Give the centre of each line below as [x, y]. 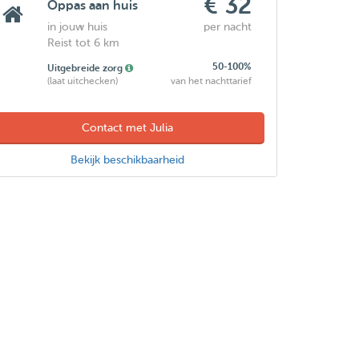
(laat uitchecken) [83, 81]
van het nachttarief [212, 81]
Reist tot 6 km [84, 43]
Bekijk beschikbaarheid [127, 160]
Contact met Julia [127, 128]
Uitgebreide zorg [87, 68]
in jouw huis [78, 27]
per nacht [228, 27]
